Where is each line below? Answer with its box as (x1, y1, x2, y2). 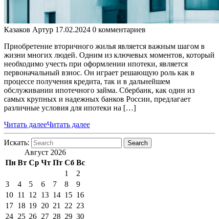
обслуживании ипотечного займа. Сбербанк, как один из (4, 86, 195, 95)
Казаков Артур (4, 25, 53, 34)
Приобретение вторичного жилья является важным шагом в (4, 42, 205, 51)
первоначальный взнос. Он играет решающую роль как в (4, 68, 195, 77)
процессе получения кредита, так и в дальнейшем (4, 77, 170, 86)
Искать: (4, 138, 29, 147)
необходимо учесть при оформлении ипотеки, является (4, 60, 188, 68)
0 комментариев (92, 25, 146, 34)
